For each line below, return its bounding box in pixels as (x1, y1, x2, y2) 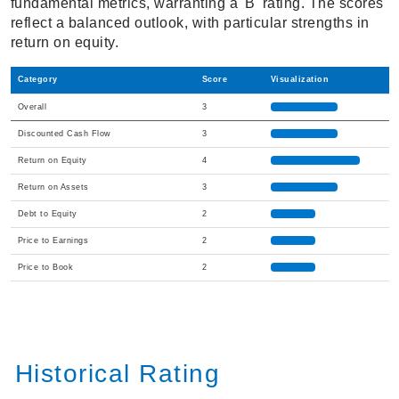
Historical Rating (14, 360, 220, 388)
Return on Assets (17, 183, 89, 192)
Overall (17, 102, 46, 112)
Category (17, 75, 58, 85)
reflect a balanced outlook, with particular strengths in (10, 15, 370, 31)
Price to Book (17, 263, 73, 273)
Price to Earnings (17, 236, 88, 246)
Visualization (270, 75, 329, 85)
